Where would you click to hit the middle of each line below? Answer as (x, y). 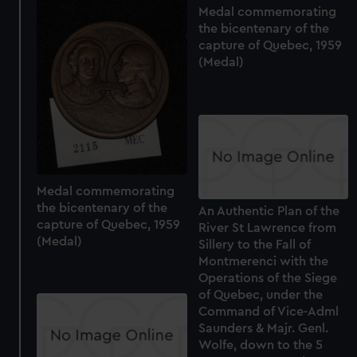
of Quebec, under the (260, 294)
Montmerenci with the (263, 261)
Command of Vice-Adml (268, 311)
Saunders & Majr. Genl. (263, 328)
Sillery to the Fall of (254, 244)
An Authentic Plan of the (269, 211)
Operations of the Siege (267, 278)
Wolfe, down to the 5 (260, 345)
